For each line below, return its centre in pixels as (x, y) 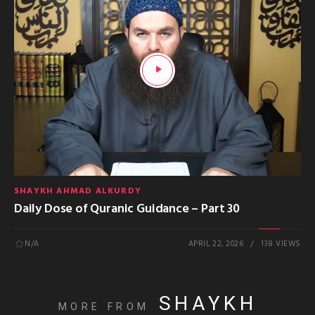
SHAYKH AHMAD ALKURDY (78, 192)
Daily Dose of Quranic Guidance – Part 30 (127, 209)
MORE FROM (104, 306)
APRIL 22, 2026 (216, 244)
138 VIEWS (281, 244)
